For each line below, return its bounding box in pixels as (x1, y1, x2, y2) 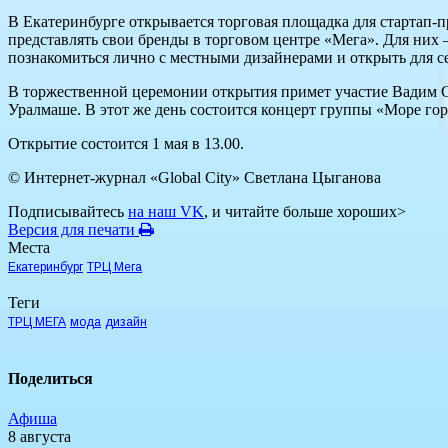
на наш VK (128, 203, 204, 221)
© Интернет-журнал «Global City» (8, 169, 244, 187)
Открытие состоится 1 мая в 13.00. (8, 135, 244, 153)
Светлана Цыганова (244, 169, 381, 187)
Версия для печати (8, 221, 139, 239)
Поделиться (8, 370, 93, 388)
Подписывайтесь (8, 203, 128, 221)
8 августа (8, 427, 71, 445)
